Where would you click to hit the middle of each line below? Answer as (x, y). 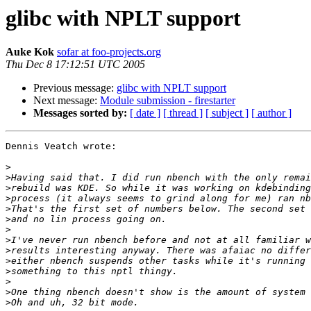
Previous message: (75, 88)
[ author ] (271, 113)
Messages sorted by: (80, 113)
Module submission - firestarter (168, 101)
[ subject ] (227, 113)
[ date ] (145, 113)
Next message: (67, 101)
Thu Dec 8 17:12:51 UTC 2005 (75, 65)
